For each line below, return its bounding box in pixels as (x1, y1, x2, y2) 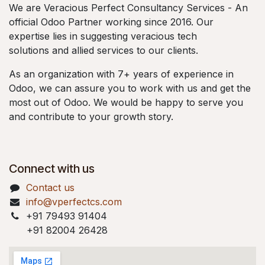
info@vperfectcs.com (25, 195, 122, 208)
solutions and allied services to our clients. (9, 44, 198, 56)
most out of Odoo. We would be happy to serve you (9, 96, 243, 108)
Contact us (25, 181, 75, 193)
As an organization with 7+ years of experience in (9, 67, 234, 80)
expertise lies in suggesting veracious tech (9, 30, 197, 42)
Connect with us (9, 161, 95, 176)
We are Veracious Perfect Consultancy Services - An (9, 1, 248, 14)
